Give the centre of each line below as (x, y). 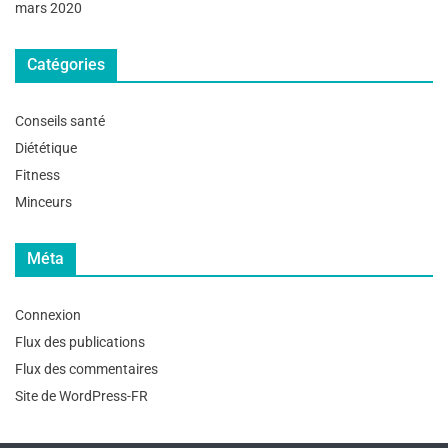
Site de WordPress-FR (81, 395)
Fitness (37, 174)
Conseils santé (60, 120)
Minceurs (43, 201)
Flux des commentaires (86, 368)
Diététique (46, 147)
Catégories (66, 64)
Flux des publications (80, 341)
